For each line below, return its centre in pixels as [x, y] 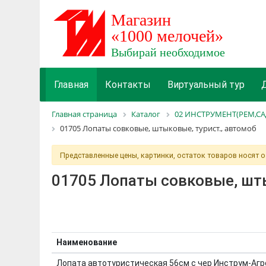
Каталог [146, 114]
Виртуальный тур [206, 85]
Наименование [86, 242]
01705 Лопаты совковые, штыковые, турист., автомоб [159, 129]
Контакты [128, 85]
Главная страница [85, 114]
